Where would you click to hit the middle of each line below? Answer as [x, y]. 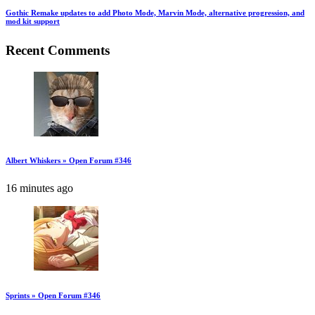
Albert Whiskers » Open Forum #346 [69, 161]
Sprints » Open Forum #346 [53, 296]
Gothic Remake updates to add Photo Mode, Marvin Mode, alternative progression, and [155, 12]
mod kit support [33, 21]
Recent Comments [58, 50]
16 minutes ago [39, 188]
